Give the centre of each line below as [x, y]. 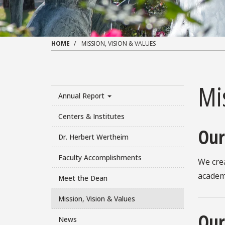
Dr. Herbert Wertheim [93, 137]
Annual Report [82, 95]
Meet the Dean [83, 178]
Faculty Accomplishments [100, 157]
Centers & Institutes [91, 116]
